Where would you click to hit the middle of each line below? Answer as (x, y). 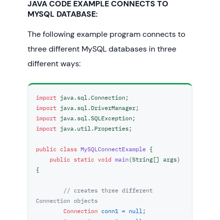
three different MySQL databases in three (102, 49)
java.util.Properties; (94, 128)
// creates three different (108, 190)
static (84, 159)
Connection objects (67, 201)
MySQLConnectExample (113, 149)
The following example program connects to (106, 34)
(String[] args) (154, 159)
